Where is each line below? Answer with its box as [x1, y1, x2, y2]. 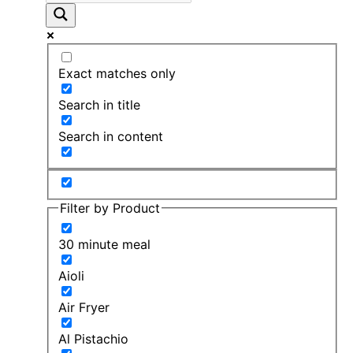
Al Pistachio [58, 330, 128, 347]
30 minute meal [58, 236, 150, 252]
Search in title [58, 96, 140, 113]
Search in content [58, 128, 163, 144]
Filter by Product [60, 200, 160, 217]
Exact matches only [58, 65, 176, 81]
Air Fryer [58, 299, 110, 315]
